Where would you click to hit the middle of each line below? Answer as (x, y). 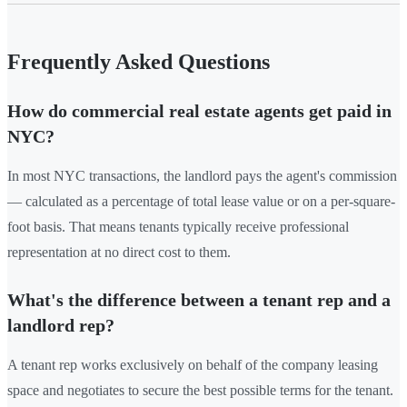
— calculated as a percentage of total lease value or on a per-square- (201, 201)
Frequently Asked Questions (139, 61)
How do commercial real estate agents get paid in (199, 110)
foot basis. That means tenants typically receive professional (178, 226)
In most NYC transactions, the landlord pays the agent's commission (202, 175)
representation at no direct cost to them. (119, 252)
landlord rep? (61, 325)
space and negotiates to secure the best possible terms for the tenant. (200, 390)
